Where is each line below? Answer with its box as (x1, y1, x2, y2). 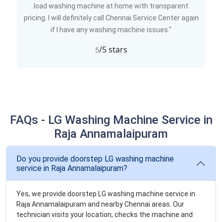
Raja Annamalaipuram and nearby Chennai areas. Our (16, 200, 184, 208)
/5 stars (99, 44, 127, 55)
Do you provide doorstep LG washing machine (16, 154, 174, 164)
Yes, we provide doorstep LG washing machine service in (16, 190, 195, 198)
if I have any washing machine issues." (51, 26, 171, 34)
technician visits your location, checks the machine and (16, 211, 193, 219)
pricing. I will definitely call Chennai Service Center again (23, 14, 199, 22)
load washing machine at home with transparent (34, 2, 188, 10)
